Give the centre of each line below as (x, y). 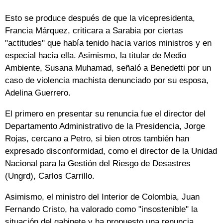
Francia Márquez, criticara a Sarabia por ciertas (94, 30)
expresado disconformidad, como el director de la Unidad (111, 151)
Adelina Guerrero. (38, 93)
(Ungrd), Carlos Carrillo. (50, 176)
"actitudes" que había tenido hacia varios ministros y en (108, 43)
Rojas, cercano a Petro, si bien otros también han (97, 138)
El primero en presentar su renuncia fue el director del (105, 113)
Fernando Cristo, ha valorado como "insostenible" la (101, 209)
